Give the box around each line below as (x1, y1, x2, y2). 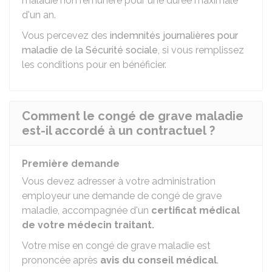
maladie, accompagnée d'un (22, 205, 151, 216)
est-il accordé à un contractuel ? (22, 123, 215, 138)
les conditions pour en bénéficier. (22, 59, 166, 70)
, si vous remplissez (158, 44, 244, 56)
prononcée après (22, 254, 100, 266)
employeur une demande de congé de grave (22, 190, 222, 202)
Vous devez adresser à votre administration (22, 175, 216, 187)
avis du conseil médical (100, 254, 217, 266)
